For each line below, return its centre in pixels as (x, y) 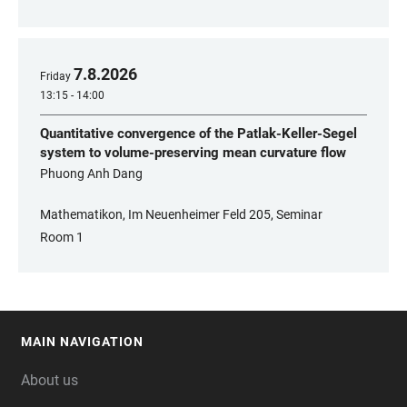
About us (50, 380)
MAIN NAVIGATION (82, 342)
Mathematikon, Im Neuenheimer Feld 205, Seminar (181, 214)
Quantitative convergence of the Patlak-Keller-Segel (199, 134)
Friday (55, 76)
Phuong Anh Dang (91, 174)
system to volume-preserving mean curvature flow (193, 153)
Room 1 (62, 237)
